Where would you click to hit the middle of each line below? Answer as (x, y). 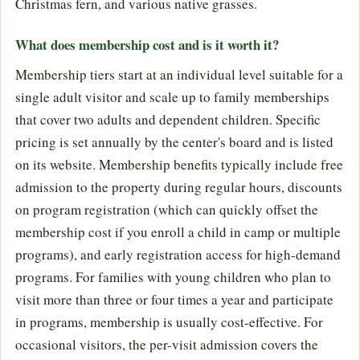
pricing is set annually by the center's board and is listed (174, 141)
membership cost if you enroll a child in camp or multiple (178, 231)
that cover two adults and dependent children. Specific (168, 119)
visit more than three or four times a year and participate (174, 299)
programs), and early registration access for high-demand (178, 254)
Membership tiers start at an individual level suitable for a (179, 74)
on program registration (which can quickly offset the (167, 209)
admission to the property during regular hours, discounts (179, 186)
